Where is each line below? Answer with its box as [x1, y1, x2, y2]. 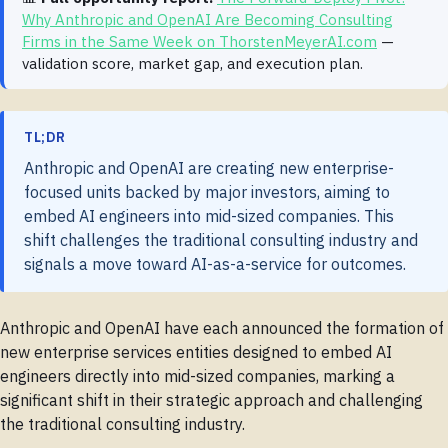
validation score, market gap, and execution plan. [22, 53, 363, 73]
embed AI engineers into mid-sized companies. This [24, 206, 394, 227]
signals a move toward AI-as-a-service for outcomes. [24, 254, 406, 275]
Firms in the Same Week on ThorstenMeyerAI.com [22, 31, 377, 51]
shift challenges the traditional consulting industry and [24, 230, 418, 251]
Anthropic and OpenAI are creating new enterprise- [24, 158, 394, 179]
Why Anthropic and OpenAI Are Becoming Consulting [22, 9, 393, 29]
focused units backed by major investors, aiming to [24, 182, 390, 203]
